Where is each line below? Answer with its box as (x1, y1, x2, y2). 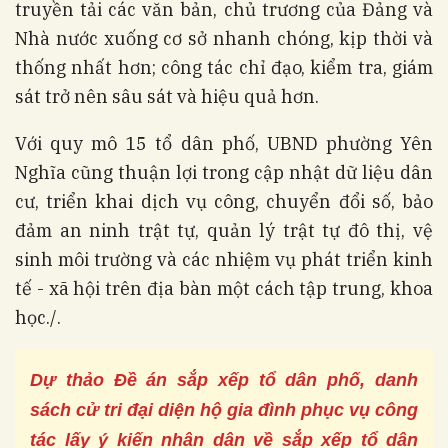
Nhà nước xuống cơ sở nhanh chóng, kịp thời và (15, 26, 433, 50)
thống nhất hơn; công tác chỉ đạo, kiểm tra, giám (15, 55, 433, 79)
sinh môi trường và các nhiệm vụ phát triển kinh (15, 247, 433, 271)
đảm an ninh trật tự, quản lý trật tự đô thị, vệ (15, 218, 433, 242)
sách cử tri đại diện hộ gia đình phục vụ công (30, 399, 418, 420)
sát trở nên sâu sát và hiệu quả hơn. (15, 84, 319, 108)
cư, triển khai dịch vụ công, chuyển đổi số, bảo (15, 189, 433, 213)
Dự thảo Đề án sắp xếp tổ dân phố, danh (30, 369, 418, 390)
